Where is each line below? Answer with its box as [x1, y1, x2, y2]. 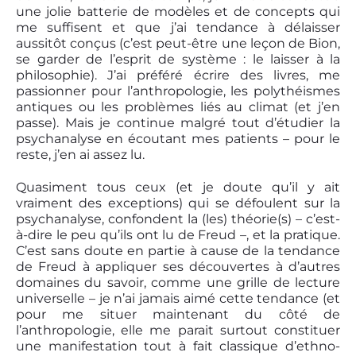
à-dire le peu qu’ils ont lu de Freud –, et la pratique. [16, 226, 340, 242]
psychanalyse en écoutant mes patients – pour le [16, 131, 340, 147]
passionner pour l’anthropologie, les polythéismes [16, 83, 340, 99]
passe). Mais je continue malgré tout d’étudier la [16, 115, 340, 131]
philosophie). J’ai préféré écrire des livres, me [16, 68, 340, 83]
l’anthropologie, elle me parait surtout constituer [16, 322, 340, 338]
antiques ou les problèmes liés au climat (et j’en [16, 99, 340, 115]
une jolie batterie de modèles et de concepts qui [16, 4, 340, 20]
